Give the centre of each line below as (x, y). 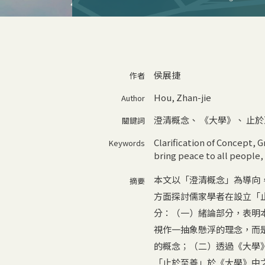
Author (133, 98)
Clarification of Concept (203, 142)
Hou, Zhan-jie (182, 97)
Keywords (127, 143)
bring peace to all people (207, 155)
